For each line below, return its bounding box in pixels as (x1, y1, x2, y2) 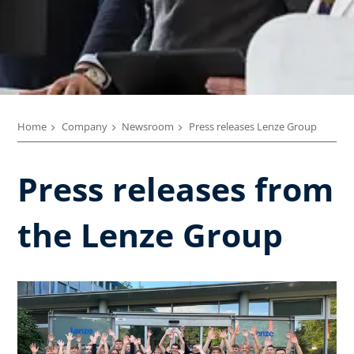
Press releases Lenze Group (188, 119, 317, 134)
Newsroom (122, 119, 174, 134)
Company (61, 119, 107, 134)
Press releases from (17, 166, 333, 211)
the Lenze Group (17, 212, 283, 257)
